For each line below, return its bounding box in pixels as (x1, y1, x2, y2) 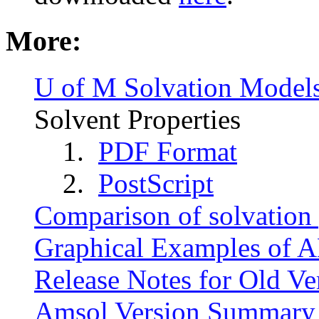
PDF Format (98, 135, 237, 167)
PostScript (98, 167, 214, 199)
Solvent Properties (34, 103, 241, 135)
